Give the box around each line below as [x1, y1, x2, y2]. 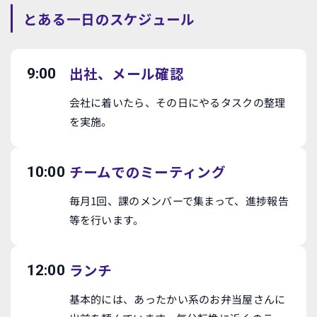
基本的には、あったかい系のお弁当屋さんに [69, 292, 286, 306]
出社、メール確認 [69, 63, 184, 83]
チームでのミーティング [69, 161, 226, 182]
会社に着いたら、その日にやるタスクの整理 [69, 95, 286, 110]
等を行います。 [69, 212, 144, 227]
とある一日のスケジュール [23, 8, 195, 29]
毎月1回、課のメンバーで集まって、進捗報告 [69, 193, 289, 208]
